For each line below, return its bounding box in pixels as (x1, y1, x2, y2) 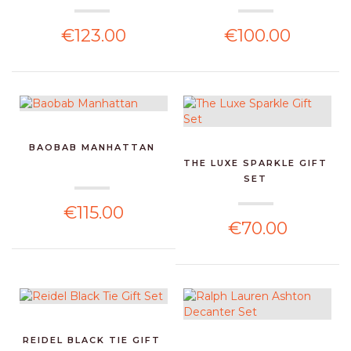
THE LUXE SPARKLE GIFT (183, 157, 328, 168)
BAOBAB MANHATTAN (28, 141, 155, 153)
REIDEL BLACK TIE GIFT (23, 334, 161, 346)
